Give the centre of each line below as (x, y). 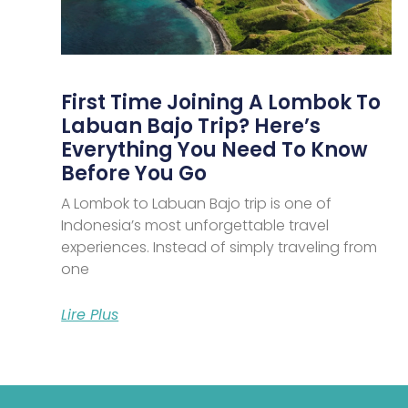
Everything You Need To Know (215, 149)
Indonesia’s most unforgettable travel (195, 225)
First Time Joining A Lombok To (221, 102)
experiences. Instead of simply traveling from (219, 247)
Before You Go (134, 173)
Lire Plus (90, 314)
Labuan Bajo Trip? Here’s (191, 126)
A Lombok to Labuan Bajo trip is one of (197, 203)
